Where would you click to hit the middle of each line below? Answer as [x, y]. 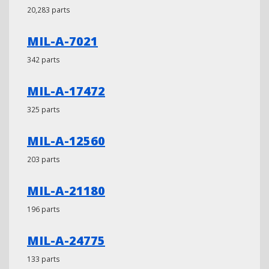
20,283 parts [49, 10]
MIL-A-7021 [62, 41]
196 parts [44, 209]
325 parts [44, 109]
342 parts [44, 59]
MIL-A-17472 [66, 91]
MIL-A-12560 [66, 141]
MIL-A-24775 [66, 240]
